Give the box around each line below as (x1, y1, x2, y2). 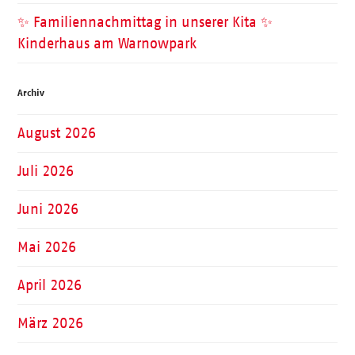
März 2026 (17, 315, 84, 331)
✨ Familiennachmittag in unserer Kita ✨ (17, 13, 273, 30)
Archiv (17, 86, 45, 98)
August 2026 (17, 124, 97, 141)
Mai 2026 (17, 239, 77, 255)
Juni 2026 (17, 200, 79, 217)
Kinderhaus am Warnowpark (17, 35, 197, 52)
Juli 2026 (17, 162, 74, 179)
